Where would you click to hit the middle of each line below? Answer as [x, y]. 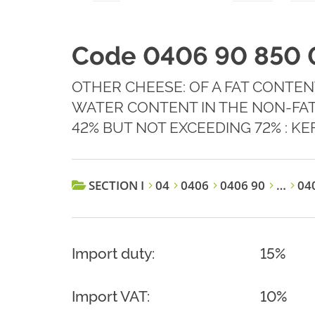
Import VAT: [111, 297]
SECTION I [116, 186]
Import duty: [113, 254]
